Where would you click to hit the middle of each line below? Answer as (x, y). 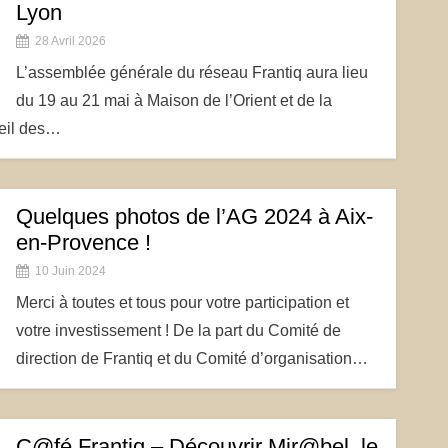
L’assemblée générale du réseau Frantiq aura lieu (191, 72)
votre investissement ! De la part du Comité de (178, 330)
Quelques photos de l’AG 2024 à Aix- (194, 216)
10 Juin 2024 (70, 271)
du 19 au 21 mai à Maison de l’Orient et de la (173, 100)
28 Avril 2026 (70, 41)
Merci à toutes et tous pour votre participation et (182, 302)
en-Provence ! (83, 242)
